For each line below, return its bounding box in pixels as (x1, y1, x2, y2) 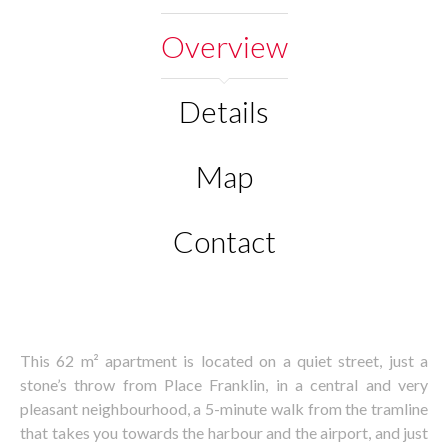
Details (179, 93, 269, 129)
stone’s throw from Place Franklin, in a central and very (20, 375, 428, 394)
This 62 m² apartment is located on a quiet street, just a (20, 351, 428, 370)
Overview (160, 28, 288, 64)
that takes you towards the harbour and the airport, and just (20, 423, 428, 442)
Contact (172, 223, 276, 259)
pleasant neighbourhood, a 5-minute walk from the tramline (20, 399, 428, 418)
